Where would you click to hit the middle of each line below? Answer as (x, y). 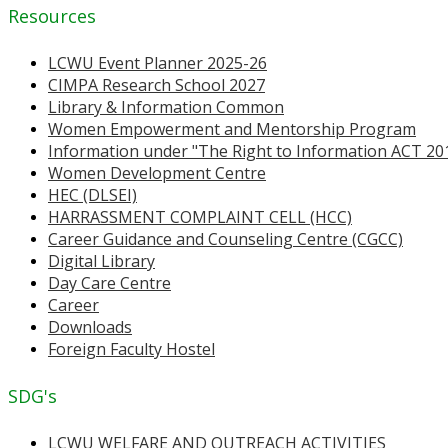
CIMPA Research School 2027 (156, 84)
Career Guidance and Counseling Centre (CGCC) (225, 238)
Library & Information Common (166, 106)
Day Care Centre (109, 282)
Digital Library (101, 260)
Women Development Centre (157, 172)
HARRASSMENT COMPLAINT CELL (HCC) (200, 216)
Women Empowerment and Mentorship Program (232, 128)
